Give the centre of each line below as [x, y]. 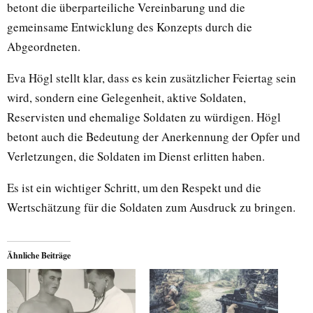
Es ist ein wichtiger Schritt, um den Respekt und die [134, 188]
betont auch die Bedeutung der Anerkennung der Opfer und [154, 137]
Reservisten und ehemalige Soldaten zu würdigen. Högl [144, 117]
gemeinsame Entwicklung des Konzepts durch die [130, 27]
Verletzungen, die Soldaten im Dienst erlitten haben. [136, 156]
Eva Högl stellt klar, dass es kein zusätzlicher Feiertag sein [152, 78]
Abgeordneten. [44, 47]
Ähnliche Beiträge [39, 256]
